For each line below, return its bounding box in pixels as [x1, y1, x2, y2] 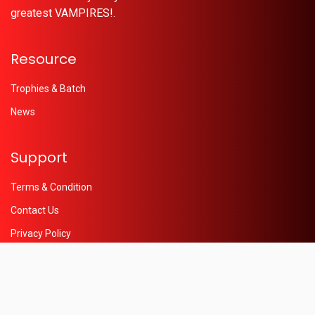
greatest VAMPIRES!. [11, 6, 115, 20]
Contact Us [11, 204, 59, 216]
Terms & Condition [11, 181, 92, 193]
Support [11, 147, 67, 167]
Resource [11, 49, 77, 69]
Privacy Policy [11, 227, 71, 239]
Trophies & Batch [11, 82, 86, 94]
